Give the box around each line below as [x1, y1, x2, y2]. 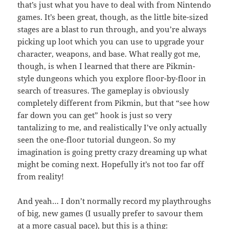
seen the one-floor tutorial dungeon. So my [17, 134, 176, 145]
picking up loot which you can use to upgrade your [17, 36, 204, 47]
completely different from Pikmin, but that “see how [17, 97, 210, 108]
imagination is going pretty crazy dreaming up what [17, 146, 208, 157]
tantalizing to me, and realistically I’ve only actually [17, 122, 207, 132]
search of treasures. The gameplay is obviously [17, 85, 189, 96]
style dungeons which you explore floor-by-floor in [17, 73, 207, 83]
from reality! [17, 171, 64, 181]
